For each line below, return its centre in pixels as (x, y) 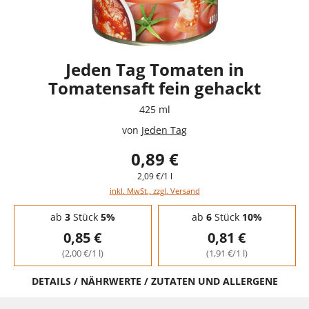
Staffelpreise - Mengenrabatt (72, 208)
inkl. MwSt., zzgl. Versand (154, 190)
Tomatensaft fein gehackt (154, 88)
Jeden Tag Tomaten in (154, 69)
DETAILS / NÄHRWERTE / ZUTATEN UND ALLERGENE (154, 281)
